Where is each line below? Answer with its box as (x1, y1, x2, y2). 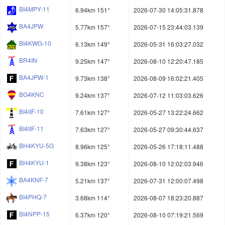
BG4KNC (19, 90, 44, 99)
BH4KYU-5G (19, 141, 54, 150)
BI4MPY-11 (19, 5, 50, 14)
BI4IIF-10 (19, 107, 44, 116)
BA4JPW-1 (19, 73, 49, 82)
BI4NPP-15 (19, 209, 50, 218)
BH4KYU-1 (19, 158, 49, 167)
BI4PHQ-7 (19, 192, 47, 201)
